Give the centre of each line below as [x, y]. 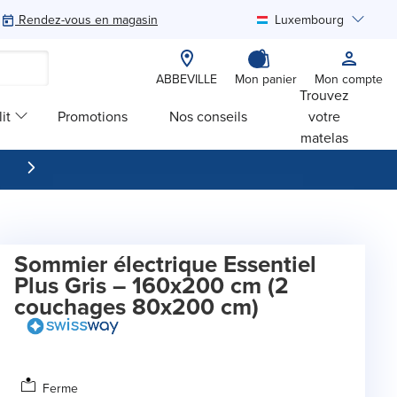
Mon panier [266, 79]
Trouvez [325, 94]
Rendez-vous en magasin [88, 19]
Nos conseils [209, 116]
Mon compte [349, 79]
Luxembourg [309, 19]
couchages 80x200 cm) [136, 307]
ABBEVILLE [187, 79]
